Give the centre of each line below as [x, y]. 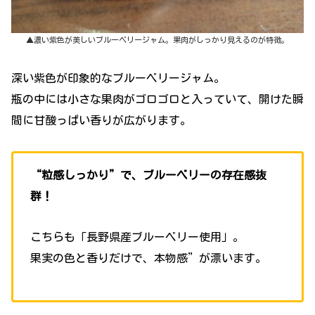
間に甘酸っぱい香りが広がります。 [101, 120]
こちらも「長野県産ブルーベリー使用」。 [137, 237]
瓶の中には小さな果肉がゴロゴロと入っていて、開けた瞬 [157, 99]
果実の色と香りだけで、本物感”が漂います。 [148, 258]
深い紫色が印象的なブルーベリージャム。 [118, 78]
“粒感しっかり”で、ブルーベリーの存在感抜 [148, 175]
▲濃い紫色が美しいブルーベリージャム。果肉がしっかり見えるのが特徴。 [157, 40]
